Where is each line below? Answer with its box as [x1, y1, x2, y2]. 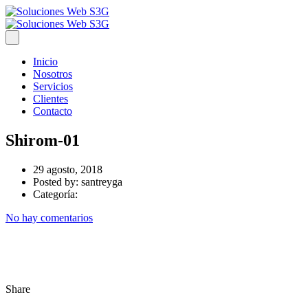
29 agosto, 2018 [33, 163, 102, 175]
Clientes [33, 93, 68, 104]
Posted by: [33, 175, 81, 188]
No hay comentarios [5, 211, 93, 223]
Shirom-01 [5, 131, 80, 149]
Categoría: [33, 188, 78, 200]
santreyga [81, 175, 122, 188]
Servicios [33, 80, 73, 92]
